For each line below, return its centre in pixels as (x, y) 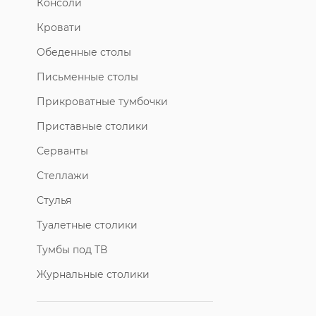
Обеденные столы (84, 52)
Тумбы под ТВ (72, 249)
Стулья (54, 200)
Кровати (59, 27)
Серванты (62, 151)
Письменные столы (87, 77)
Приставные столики (92, 126)
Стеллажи (63, 175)
